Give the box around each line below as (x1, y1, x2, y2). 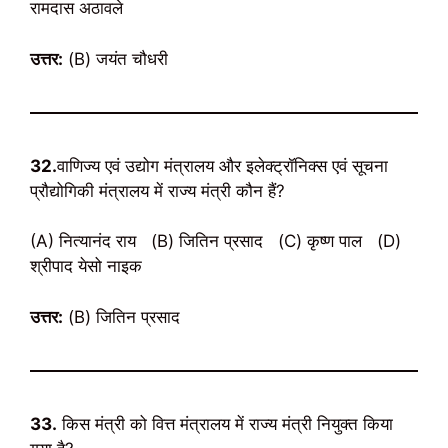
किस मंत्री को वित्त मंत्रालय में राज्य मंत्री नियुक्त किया (57, 413, 393, 434)
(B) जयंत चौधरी (63, 48, 168, 69)
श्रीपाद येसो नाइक (30, 256, 142, 276)
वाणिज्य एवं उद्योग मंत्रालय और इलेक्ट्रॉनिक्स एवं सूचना (57, 155, 388, 176)
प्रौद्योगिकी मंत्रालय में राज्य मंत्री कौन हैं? (30, 180, 285, 201)
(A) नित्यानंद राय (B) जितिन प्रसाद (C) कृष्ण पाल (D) (30, 231, 401, 251)
